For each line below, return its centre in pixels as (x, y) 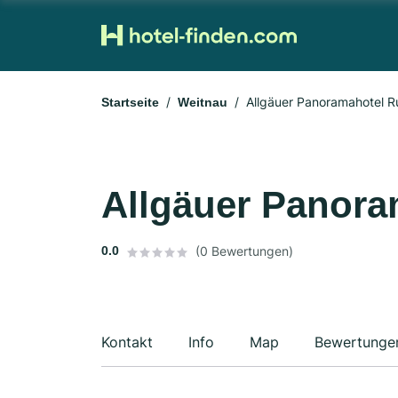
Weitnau (203, 102)
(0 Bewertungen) (244, 251)
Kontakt (127, 342)
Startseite (130, 102)
